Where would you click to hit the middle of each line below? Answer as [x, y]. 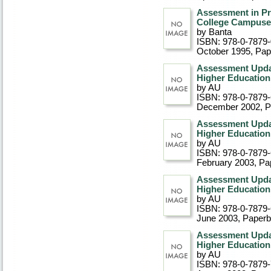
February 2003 [225, 163]
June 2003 [217, 218]
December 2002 [228, 107]
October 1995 [224, 51]
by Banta [214, 32]
